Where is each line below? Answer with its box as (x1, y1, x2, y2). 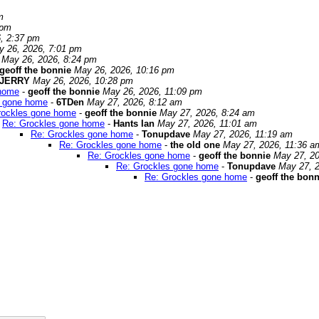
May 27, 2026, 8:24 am (159, 108, 255, 119)
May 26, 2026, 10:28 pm (33, 75, 133, 87)
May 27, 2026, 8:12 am (87, 97, 182, 108)
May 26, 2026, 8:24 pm (1, 54, 97, 66)
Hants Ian (113, 118, 155, 130)
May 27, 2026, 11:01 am (157, 118, 257, 130)
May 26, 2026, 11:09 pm (103, 86, 202, 98)
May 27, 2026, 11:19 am (193, 129, 293, 140)
